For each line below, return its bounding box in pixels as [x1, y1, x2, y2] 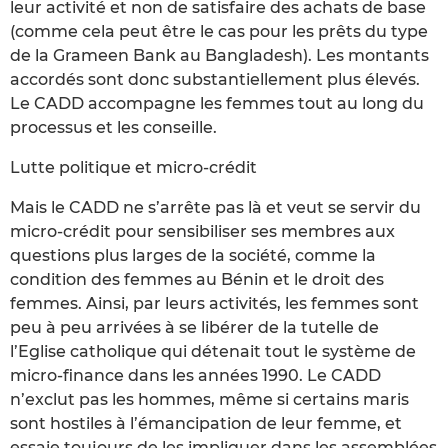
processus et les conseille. [10, 117, 217, 137]
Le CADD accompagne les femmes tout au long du [10, 93, 424, 113]
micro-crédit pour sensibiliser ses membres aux [10, 221, 395, 241]
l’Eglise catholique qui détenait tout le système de [10, 341, 416, 361]
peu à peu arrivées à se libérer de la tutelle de [10, 317, 379, 337]
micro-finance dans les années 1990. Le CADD [10, 365, 381, 385]
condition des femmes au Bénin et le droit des [10, 269, 384, 289]
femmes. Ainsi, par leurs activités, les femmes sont [10, 293, 419, 313]
